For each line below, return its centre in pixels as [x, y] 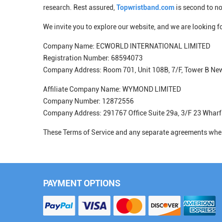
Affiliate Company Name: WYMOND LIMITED [112, 89]
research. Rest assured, [80, 7]
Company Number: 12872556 [88, 101]
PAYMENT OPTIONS [82, 183]
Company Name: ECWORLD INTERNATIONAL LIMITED [127, 46]
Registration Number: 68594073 [93, 58]
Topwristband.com [145, 7]
